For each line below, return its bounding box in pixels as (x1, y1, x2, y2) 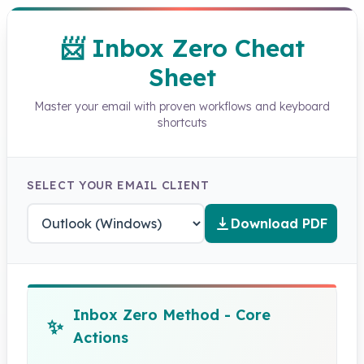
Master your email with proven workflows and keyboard (34, 99, 330, 114)
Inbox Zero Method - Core (73, 305, 271, 324)
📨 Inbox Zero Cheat (59, 32, 305, 63)
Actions (73, 328, 128, 347)
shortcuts (157, 115, 207, 130)
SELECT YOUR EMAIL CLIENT (27, 178, 210, 193)
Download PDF (231, 215, 327, 232)
